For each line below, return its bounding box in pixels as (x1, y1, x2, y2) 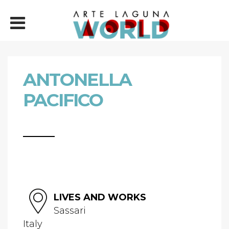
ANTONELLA (23, 68, 131, 90)
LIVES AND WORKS (54, 192, 146, 203)
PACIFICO (23, 89, 103, 111)
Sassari (54, 205, 86, 216)
